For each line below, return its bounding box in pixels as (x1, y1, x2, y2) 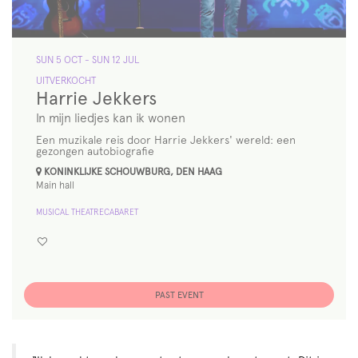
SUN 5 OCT (36, 54, 85, 66)
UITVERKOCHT (36, 74, 96, 87)
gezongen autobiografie (36, 145, 154, 158)
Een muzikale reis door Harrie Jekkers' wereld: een (36, 133, 296, 147)
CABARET (104, 207, 138, 218)
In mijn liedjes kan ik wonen (36, 110, 185, 126)
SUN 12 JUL (92, 54, 139, 66)
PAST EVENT (154, 289, 204, 301)
